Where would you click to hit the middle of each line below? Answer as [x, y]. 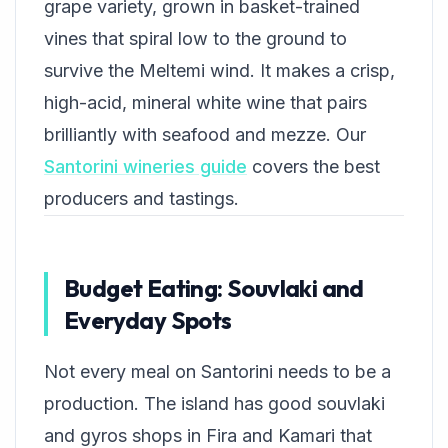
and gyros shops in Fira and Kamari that [208, 435]
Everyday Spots [148, 320]
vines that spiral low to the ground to [195, 38]
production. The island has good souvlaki [214, 403]
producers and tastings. [141, 198]
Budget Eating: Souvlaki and [214, 288]
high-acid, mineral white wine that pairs [205, 102]
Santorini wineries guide [145, 166]
